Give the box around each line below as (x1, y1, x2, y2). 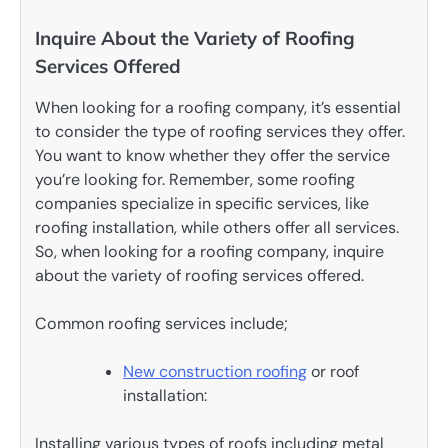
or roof (307, 361, 359, 383)
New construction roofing (123, 361, 307, 383)
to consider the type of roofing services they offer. (35, 121, 405, 143)
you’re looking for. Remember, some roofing (35, 169, 355, 191)
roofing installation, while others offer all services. (35, 217, 399, 239)
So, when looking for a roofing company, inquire (35, 241, 384, 263)
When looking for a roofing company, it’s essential (35, 97, 401, 119)
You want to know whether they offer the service (35, 145, 390, 167)
